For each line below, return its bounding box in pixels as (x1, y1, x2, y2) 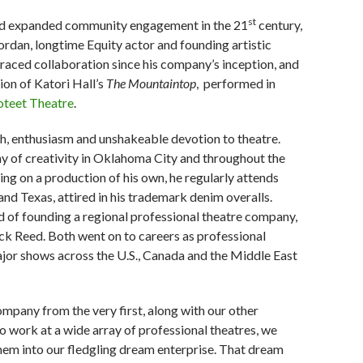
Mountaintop (128, 75, 196, 92)
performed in (203, 75, 275, 92)
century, (256, 17, 302, 33)
